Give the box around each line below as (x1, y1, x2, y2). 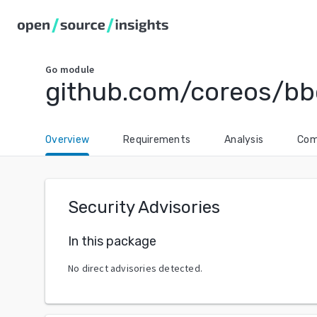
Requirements (123, 134, 190, 146)
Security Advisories (68, 197, 220, 217)
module (59, 63, 95, 76)
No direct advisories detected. (68, 261, 202, 275)
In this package (68, 233, 156, 249)
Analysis (224, 134, 263, 146)
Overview (45, 134, 89, 146)
